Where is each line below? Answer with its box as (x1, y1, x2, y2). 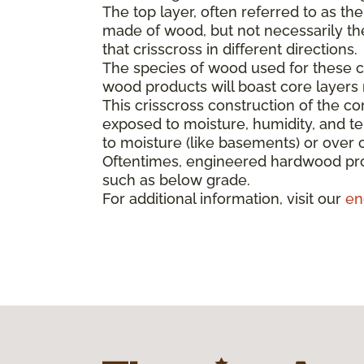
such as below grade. (102, 171, 250, 188)
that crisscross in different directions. (102, 40, 357, 58)
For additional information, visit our (102, 189, 345, 207)
